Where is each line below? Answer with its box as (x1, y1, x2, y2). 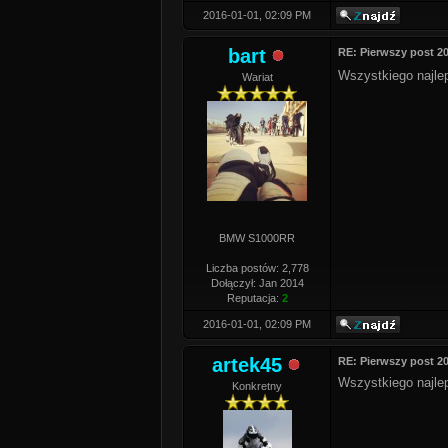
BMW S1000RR (219, 232, 295, 244)
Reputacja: (226, 292, 282, 304)
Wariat (241, 71, 273, 83)
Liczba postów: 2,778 (205, 262, 309, 274)
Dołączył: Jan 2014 (210, 277, 304, 289)
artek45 (212, 354, 282, 376)
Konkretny (232, 380, 282, 392)
